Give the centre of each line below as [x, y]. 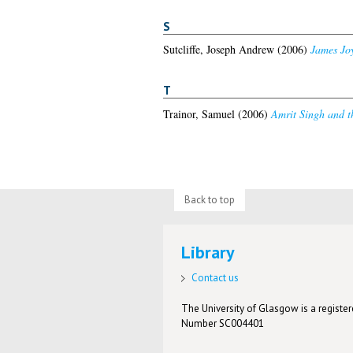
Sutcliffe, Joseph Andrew [218, 50]
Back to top [209, 200]
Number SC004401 [223, 324]
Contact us [216, 278]
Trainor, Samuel [199, 114]
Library [208, 252]
